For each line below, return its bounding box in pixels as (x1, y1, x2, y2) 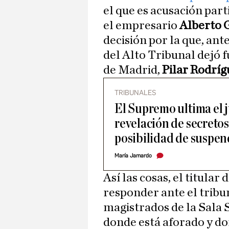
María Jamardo (114, 152, 152, 159)
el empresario (103, 19, 179, 32)
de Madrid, (103, 64, 162, 77)
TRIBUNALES (114, 88, 156, 98)
